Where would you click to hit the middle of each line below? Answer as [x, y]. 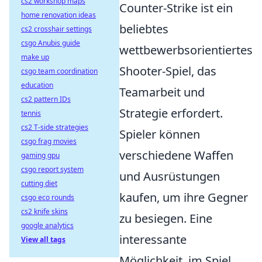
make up [35, 57]
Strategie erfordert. [171, 113]
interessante [153, 240]
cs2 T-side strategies [55, 127]
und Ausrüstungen [170, 177]
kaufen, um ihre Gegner [184, 198]
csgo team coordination [59, 71]
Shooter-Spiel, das [168, 71]
